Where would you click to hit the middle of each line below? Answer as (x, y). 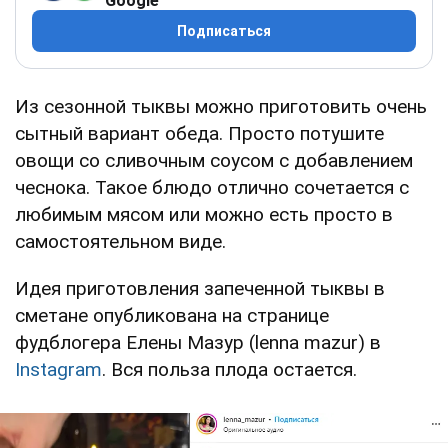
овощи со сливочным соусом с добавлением (214, 161)
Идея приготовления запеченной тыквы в (200, 289)
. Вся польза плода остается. (229, 370)
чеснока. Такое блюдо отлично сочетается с (212, 188)
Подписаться (224, 31)
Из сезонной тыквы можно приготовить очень (221, 107)
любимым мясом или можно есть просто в (204, 215)
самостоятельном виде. (120, 242)
